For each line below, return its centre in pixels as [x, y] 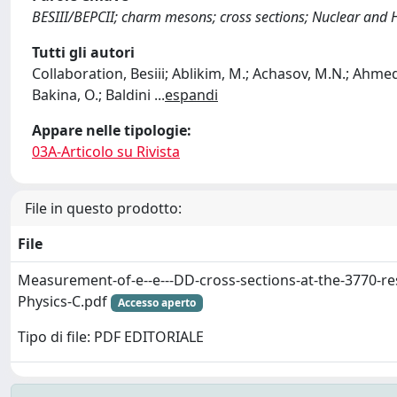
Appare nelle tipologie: [112, 130]
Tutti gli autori [83, 52]
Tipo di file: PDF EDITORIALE [111, 337]
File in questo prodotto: [103, 208]
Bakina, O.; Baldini [93, 95]
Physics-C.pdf [64, 301]
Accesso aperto [156, 303]
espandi [191, 95]
